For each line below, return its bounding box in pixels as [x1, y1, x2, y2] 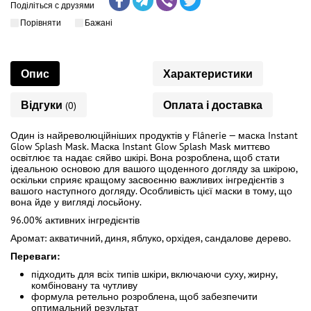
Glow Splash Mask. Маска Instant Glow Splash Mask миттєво [10, 140, 270, 153]
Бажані [85, 17, 112, 28]
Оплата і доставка [162, 98, 262, 112]
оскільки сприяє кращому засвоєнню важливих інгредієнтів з [10, 174, 284, 186]
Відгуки [21, 98, 65, 112]
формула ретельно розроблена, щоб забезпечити [31, 290, 258, 303]
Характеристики [162, 67, 253, 81]
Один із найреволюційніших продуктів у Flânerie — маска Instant [10, 129, 298, 142]
